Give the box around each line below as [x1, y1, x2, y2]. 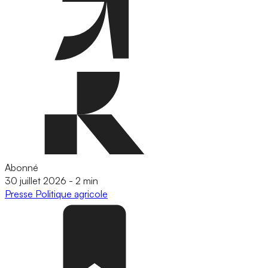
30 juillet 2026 [5, 174, 66, 187]
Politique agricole [35, 187, 108, 200]
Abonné [5, 161, 38, 173]
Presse [5, 187, 35, 200]
